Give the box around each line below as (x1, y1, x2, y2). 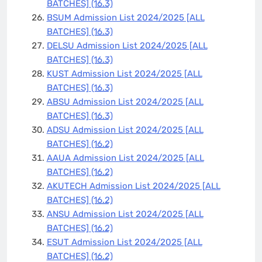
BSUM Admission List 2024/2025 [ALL (46, 12, 205, 23)
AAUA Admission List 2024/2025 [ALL (46, 152, 204, 163)
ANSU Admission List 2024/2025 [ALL (46, 208, 204, 219)
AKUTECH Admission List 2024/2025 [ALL (46, 180, 220, 191)
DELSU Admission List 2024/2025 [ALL (46, 40, 208, 51)
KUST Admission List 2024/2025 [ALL (46, 68, 202, 79)
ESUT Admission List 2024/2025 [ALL (46, 236, 202, 247)
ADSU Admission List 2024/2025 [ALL (46, 124, 204, 135)
